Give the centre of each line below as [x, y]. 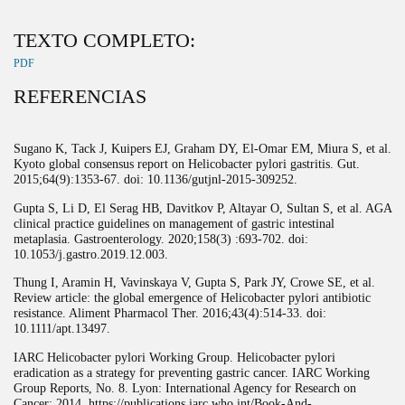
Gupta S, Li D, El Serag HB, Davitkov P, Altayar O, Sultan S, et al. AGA [202, 207]
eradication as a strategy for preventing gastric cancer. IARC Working [192, 372]
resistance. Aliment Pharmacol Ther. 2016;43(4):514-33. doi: [170, 313]
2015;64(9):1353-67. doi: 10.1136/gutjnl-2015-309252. [155, 179]
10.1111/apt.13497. [62, 329]
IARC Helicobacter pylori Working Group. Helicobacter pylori [174, 357]
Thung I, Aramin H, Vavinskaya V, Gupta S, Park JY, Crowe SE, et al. [194, 283]
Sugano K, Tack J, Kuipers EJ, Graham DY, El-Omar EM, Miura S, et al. [202, 149]
